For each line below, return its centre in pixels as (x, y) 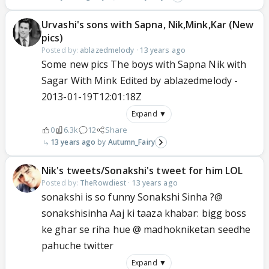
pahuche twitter (78, 246)
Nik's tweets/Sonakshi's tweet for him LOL (142, 171)
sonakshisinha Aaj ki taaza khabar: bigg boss (144, 213)
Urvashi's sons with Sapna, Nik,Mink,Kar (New (148, 25)
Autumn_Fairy (131, 142)
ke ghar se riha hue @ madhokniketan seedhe (146, 229)
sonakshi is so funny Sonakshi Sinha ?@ (132, 197)
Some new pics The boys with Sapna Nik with (144, 64)
